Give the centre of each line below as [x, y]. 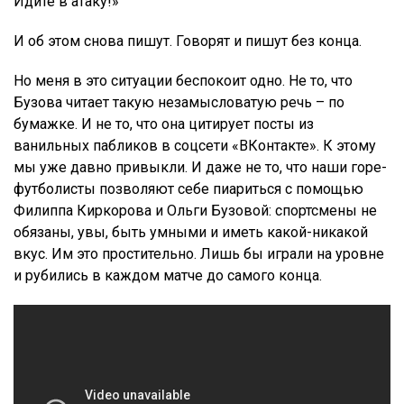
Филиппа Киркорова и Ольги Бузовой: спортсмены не [195, 211]
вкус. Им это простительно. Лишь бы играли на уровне [199, 254]
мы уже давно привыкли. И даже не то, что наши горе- [200, 168]
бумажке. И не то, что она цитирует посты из [164, 124]
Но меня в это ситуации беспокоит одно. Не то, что [183, 81]
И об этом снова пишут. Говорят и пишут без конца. [188, 41]
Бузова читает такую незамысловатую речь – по [179, 103]
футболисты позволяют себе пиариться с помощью [188, 189]
